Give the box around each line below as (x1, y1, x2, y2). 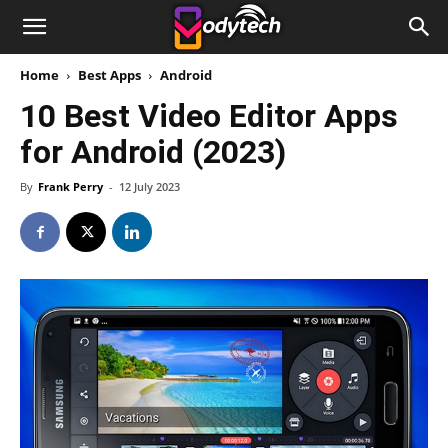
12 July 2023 (119, 179, 180, 194)
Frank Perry (38, 179, 103, 194)
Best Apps (78, 66, 141, 84)
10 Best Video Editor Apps (20, 97, 398, 135)
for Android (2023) (20, 133, 286, 171)
